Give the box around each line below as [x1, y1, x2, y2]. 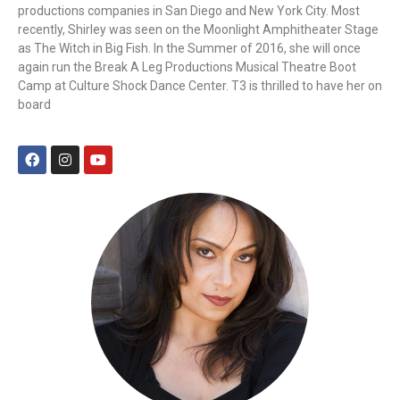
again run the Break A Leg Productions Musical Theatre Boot [18, 60, 356, 75]
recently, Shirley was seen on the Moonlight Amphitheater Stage [18, 22, 379, 37]
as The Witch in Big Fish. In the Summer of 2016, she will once [18, 41, 361, 56]
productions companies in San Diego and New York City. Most [18, 4, 360, 19]
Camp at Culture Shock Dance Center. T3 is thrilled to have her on [18, 79, 382, 94]
